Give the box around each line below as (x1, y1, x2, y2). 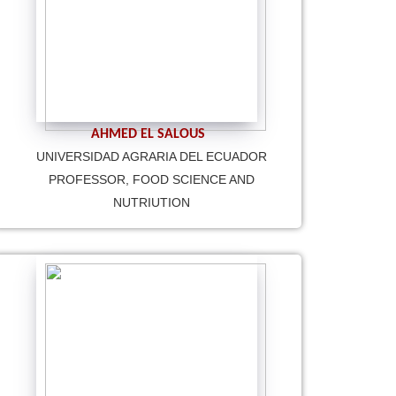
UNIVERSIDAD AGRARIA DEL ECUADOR (36, 148, 267, 164)
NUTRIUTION (113, 194, 190, 209)
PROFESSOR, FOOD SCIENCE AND (49, 171, 255, 187)
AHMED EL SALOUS (90, 126, 205, 141)
